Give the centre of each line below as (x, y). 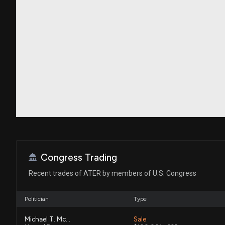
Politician (37, 199)
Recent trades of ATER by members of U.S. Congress (113, 173)
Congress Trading (79, 157)
